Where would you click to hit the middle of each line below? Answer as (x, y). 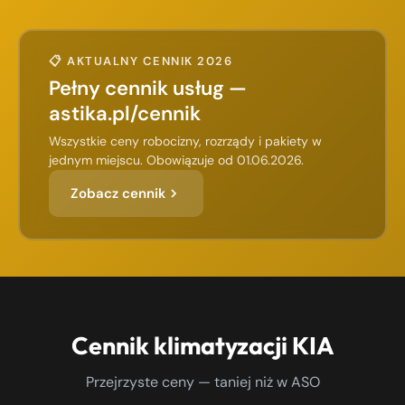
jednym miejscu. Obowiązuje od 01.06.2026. (176, 160)
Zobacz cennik (118, 193)
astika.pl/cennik (125, 113)
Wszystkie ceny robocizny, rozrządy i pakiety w (185, 141)
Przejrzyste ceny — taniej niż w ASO (202, 382)
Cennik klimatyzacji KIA (202, 345)
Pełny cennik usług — (148, 88)
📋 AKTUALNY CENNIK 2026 (141, 61)
